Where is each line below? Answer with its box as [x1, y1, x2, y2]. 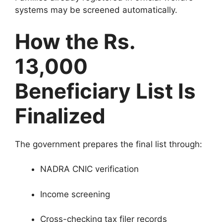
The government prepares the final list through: [15, 139, 202, 149]
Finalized [15, 103, 106, 128]
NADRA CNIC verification [40, 164, 139, 174]
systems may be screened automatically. [15, 5, 177, 15]
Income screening [40, 189, 110, 199]
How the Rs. [15, 28, 135, 54]
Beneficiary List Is [15, 78, 196, 104]
